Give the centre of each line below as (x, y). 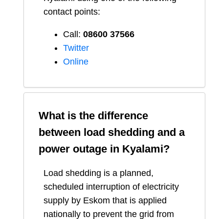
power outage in (80, 149)
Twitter (76, 48)
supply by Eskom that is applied (105, 201)
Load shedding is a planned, (99, 173)
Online (76, 62)
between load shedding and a (112, 132)
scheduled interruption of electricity (111, 187)
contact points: (72, 12)
